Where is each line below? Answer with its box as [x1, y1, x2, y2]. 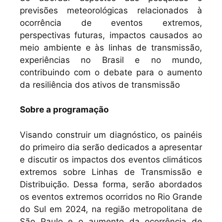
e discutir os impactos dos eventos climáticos [20, 154, 202, 165]
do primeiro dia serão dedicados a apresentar [20, 142, 202, 152]
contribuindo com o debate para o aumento [20, 67, 202, 77]
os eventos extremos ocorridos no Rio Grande [20, 191, 202, 202]
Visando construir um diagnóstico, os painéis [20, 129, 202, 140]
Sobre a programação [20, 105, 111, 114]
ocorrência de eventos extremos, [20, 17, 202, 28]
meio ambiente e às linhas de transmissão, [20, 42, 202, 53]
